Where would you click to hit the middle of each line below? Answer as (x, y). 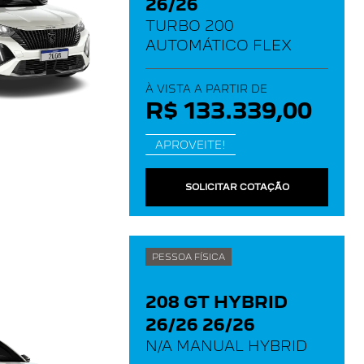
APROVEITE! (191, 145)
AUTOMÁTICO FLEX (219, 45)
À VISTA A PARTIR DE (206, 89)
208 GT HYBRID (217, 302)
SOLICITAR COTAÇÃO (237, 187)
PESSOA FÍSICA (188, 257)
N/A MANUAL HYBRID (226, 346)
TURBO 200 (190, 26)
